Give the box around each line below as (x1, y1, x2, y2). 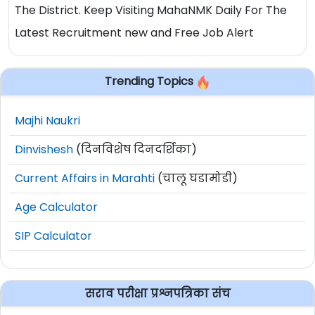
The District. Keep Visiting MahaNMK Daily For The (15, 2, 287, 19)
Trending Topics (105, 73, 196, 90)
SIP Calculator (15, 227, 92, 244)
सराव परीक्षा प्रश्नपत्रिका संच (84, 285, 231, 302)
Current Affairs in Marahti (15, 169, 155, 186)
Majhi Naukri (15, 112, 80, 129)
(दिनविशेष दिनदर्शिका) (73, 141, 197, 157)
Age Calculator (15, 198, 98, 215)
